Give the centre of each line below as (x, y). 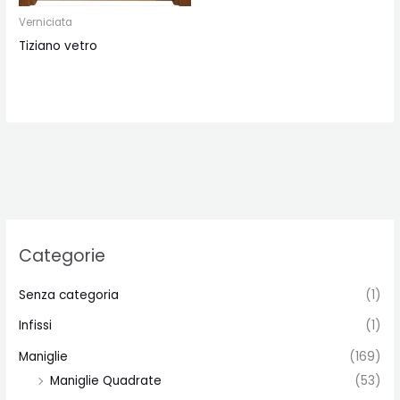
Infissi (36, 326)
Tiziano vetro (58, 46)
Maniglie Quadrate (106, 380)
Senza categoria (69, 295)
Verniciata (46, 22)
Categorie (62, 256)
